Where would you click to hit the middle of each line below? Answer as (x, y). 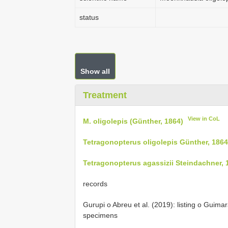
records (95, 183)
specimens (100, 215)
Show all (95, 71)
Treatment (105, 95)
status (89, 17)
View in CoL (204, 119)
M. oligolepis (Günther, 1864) (133, 121)
